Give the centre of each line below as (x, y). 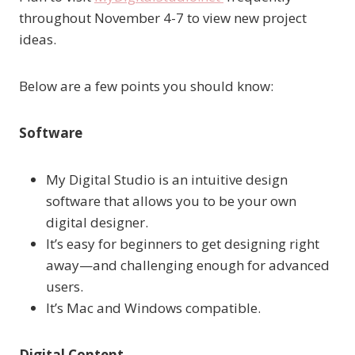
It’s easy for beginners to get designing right (183, 244)
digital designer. (97, 223)
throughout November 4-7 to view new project (163, 18)
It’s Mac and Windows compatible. (153, 308)
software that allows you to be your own (171, 201)
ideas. (38, 40)
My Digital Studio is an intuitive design (167, 180)
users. (65, 287)
